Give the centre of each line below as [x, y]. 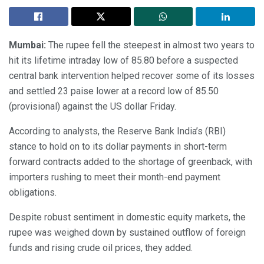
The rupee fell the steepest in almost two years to [150, 45]
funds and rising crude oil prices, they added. [101, 248]
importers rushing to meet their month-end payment [115, 177]
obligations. [33, 193]
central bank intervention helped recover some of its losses [132, 76]
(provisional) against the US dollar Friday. [93, 107]
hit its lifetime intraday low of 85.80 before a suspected [123, 61]
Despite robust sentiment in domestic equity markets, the [127, 217]
